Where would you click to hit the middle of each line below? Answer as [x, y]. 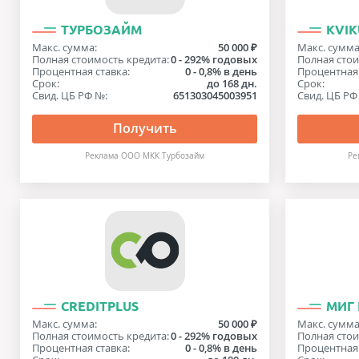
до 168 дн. [232, 83]
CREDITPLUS [100, 306]
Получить [145, 128]
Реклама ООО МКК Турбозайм [145, 156]
